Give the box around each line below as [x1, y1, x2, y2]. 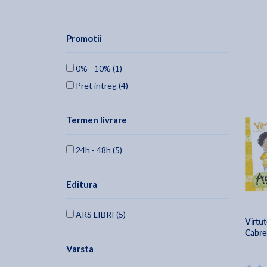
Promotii [66, 33, 102, 44]
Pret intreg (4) [74, 80, 128, 91]
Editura [66, 179, 97, 190]
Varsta [66, 243, 94, 254]
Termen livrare [66, 114, 127, 126]
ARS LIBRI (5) [74, 209, 126, 220]
